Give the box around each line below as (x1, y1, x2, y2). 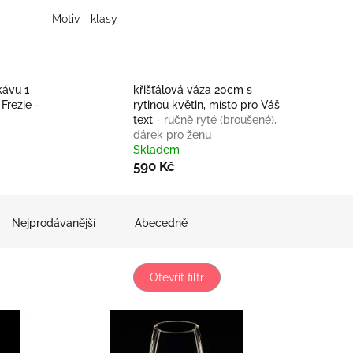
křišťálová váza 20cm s (132, 84, 252, 97)
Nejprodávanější (12, 217, 95, 230)
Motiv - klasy (52, 13, 117, 26)
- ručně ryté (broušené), (155, 113, 277, 127)
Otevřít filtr (149, 271, 204, 284)
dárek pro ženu (132, 128, 211, 142)
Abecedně (135, 217, 188, 230)
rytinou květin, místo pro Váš (132, 98, 280, 112)
